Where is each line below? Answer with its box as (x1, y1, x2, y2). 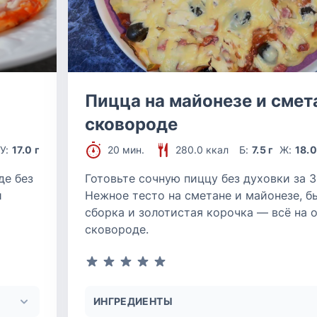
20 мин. (108, 144, 144, 156)
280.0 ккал (175, 144, 229, 156)
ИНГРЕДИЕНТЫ (93, 295, 173, 307)
